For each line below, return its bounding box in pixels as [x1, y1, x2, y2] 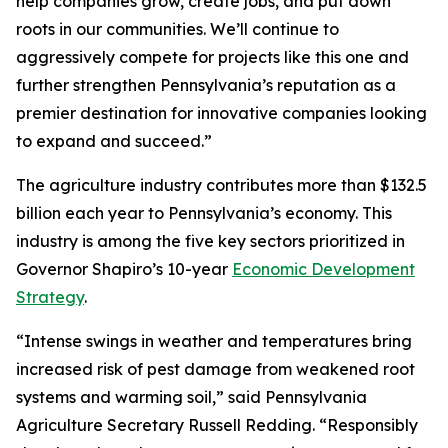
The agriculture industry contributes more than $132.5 [16, 175, 427, 195]
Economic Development [232, 259, 415, 279]
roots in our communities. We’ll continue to [16, 19, 339, 39]
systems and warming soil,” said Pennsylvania [16, 387, 367, 407]
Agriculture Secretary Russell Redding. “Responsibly [16, 415, 418, 435]
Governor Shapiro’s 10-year [16, 259, 232, 279]
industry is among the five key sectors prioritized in [16, 231, 405, 251]
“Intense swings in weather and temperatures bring [16, 331, 412, 351]
